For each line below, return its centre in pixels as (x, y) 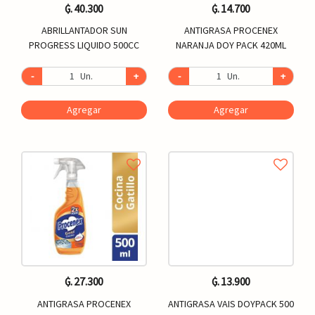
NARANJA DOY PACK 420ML (231, 45)
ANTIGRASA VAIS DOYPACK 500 (231, 303)
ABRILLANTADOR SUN (84, 31)
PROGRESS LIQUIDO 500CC (84, 45)
